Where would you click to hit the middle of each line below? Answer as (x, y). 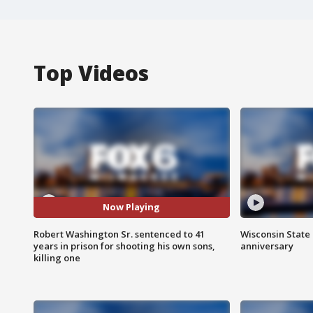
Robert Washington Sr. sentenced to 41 (119, 234)
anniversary (267, 246)
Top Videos (91, 73)
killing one (57, 257)
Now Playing (132, 207)
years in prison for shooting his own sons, (124, 246)
